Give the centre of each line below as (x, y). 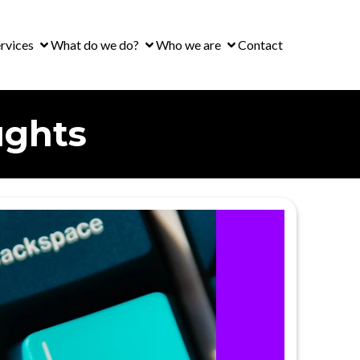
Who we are (188, 45)
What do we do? (94, 45)
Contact (260, 45)
